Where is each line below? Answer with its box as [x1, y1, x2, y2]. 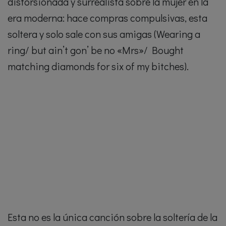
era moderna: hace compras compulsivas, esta [8, 11, 207, 25]
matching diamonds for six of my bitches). [8, 60, 189, 73]
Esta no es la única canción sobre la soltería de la [8, 210, 217, 224]
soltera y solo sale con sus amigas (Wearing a [8, 27, 200, 41]
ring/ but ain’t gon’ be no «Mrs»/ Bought [8, 43, 184, 57]
